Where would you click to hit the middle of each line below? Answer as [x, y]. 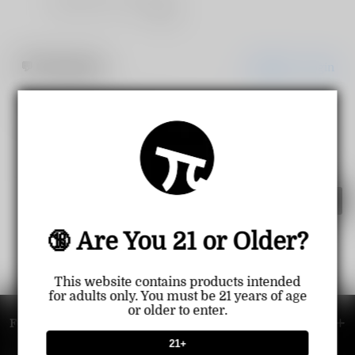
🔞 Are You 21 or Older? [177, 242]
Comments [70, 67]
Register [273, 67]
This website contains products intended [177, 282]
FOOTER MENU [53, 323]
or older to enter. [177, 311]
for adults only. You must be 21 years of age [177, 297]
